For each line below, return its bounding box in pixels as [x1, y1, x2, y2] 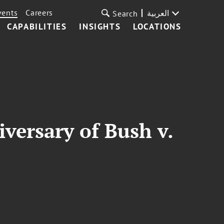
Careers [25, 7, 53, 17]
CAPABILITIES [7, 21, 67, 32]
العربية [146, 8, 169, 18]
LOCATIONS [133, 21, 181, 32]
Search [112, 8, 138, 18]
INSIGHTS [79, 21, 121, 32]
